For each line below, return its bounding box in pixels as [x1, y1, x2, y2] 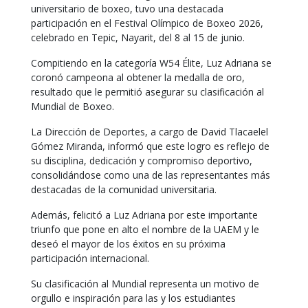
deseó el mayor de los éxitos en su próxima [31, 237, 225, 250]
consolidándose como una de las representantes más [31, 168, 270, 181]
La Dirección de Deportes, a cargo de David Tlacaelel [31, 125, 268, 138]
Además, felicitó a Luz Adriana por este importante [31, 208, 258, 221]
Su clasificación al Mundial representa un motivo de [31, 277, 259, 290]
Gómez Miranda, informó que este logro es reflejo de [31, 140, 269, 153]
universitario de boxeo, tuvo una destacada [31, 2, 223, 15]
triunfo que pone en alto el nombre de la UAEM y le [31, 223, 259, 236]
